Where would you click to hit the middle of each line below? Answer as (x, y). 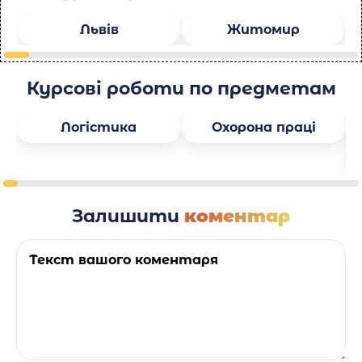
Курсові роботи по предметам (181, 89)
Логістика (99, 128)
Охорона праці (263, 128)
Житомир (263, 30)
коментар (237, 217)
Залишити (128, 217)
